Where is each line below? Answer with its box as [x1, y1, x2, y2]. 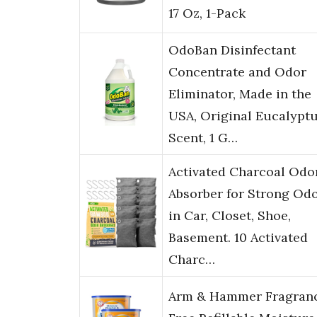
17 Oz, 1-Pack [168, 5, 246, 22]
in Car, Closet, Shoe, [168, 207, 291, 224]
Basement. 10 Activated [168, 229, 308, 246]
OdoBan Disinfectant [168, 42, 296, 59]
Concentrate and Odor [168, 64, 306, 81]
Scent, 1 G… [168, 129, 238, 146]
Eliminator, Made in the [168, 86, 311, 103]
